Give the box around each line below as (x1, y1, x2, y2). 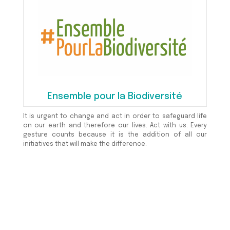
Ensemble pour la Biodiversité (47, 92, 183, 102)
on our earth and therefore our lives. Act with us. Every (23, 123, 207, 129)
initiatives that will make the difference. (23, 141, 147, 148)
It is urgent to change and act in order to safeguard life (23, 113, 207, 120)
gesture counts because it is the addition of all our (23, 132, 207, 139)
